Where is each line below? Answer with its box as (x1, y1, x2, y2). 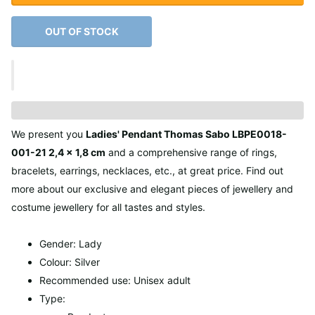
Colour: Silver (39, 255, 100, 268)
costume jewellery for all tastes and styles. (11, 200, 205, 213)
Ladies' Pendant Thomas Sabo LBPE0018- (86, 127, 287, 140)
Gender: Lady (39, 237, 102, 250)
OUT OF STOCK (44, 25, 119, 38)
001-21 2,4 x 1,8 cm (11, 146, 105, 158)
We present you (11, 127, 86, 140)
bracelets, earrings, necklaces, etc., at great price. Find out (11, 164, 283, 176)
